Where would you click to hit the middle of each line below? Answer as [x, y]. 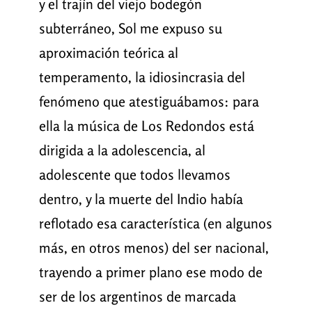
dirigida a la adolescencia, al [122, 150]
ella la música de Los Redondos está [146, 126]
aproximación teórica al [108, 53]
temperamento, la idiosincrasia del [142, 77]
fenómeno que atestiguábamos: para [149, 102]
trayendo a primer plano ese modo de [150, 272]
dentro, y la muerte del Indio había [141, 199]
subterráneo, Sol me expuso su [130, 29]
